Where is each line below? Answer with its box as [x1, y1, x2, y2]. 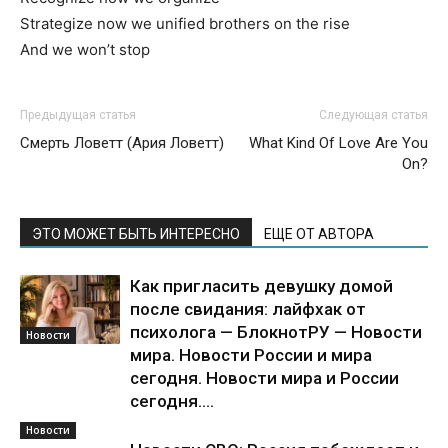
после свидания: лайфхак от [130, 299, 366, 319]
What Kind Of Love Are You [249, 134, 428, 152]
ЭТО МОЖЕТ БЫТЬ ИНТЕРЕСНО [32, 226, 240, 242]
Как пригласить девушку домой [130, 276, 393, 296]
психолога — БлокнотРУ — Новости [130, 322, 422, 342]
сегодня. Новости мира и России [130, 368, 399, 388]
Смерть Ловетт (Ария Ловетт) [20, 134, 224, 152]
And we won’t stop [20, 40, 150, 59]
